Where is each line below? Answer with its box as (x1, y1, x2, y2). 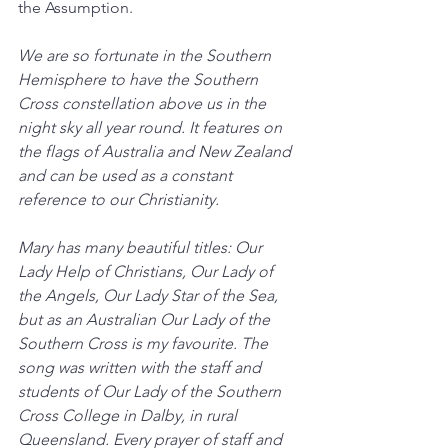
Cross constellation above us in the (18, 94, 270, 114)
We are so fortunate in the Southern (18, 46, 275, 66)
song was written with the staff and (18, 358, 265, 378)
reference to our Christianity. (18, 190, 219, 210)
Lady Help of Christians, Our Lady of (18, 262, 277, 282)
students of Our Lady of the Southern (18, 382, 285, 402)
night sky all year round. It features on (18, 118, 286, 138)
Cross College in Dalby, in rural (18, 406, 241, 426)
